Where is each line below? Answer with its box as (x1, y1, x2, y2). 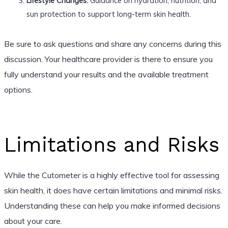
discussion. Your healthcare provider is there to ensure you (4, 53, 213, 64)
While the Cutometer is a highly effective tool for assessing (4, 169, 219, 180)
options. (4, 84, 33, 95)
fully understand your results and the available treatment (4, 69, 209, 79)
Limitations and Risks (4, 132, 219, 157)
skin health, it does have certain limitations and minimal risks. (4, 185, 222, 195)
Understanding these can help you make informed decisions (4, 200, 220, 211)
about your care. (4, 215, 62, 226)
